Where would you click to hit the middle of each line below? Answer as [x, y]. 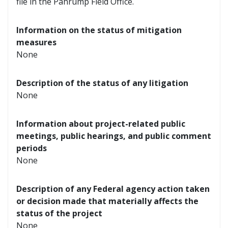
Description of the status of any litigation [102, 83]
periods [32, 148]
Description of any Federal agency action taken [113, 189]
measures [36, 42]
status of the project [59, 213]
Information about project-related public [101, 124]
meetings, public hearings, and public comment [114, 136]
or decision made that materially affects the [107, 201]
